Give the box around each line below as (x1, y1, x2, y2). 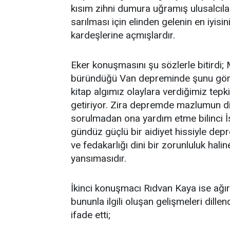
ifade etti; (71, 208, 110, 221)
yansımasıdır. (71, 152, 126, 164)
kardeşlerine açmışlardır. (71, 29, 175, 41)
